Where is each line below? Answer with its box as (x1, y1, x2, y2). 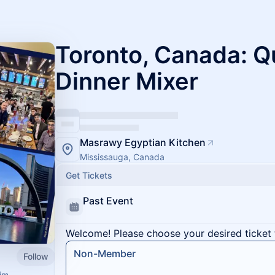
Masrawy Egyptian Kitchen (80, 136, 206, 149)
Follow (23, 250, 48, 261)
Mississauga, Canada (80, 152, 165, 162)
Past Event (83, 195, 133, 207)
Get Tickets (66, 170, 112, 180)
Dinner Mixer (55, 67, 198, 95)
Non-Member (74, 247, 136, 260)
